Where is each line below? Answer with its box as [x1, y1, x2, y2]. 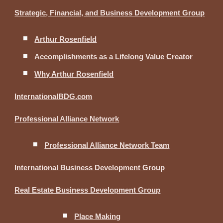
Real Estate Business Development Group [14, 186, 161, 194]
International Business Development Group [14, 164, 165, 172]
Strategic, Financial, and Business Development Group [14, 9, 205, 17]
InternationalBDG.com [14, 93, 93, 101]
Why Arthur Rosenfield [34, 70, 114, 78]
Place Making [74, 213, 121, 221]
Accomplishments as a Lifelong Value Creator [34, 53, 193, 61]
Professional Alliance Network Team [44, 141, 170, 149]
